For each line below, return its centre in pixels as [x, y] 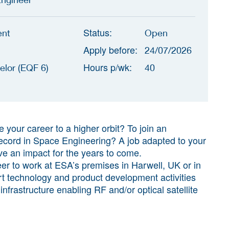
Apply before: [110, 49]
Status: [97, 32]
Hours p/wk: [107, 67]
